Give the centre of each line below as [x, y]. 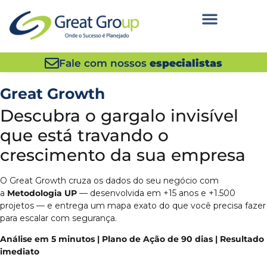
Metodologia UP [42, 193]
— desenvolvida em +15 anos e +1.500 [156, 193]
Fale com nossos [104, 63]
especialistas [186, 63]
